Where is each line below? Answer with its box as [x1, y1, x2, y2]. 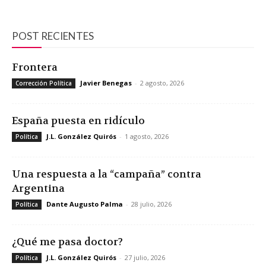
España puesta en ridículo [12, 113, 145, 127]
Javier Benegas [80, 78, 132, 87]
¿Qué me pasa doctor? [12, 235, 123, 248]
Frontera [12, 60, 58, 74]
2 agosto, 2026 [140, 78, 184, 87]
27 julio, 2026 [125, 252, 165, 262]
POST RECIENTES [12, 29, 94, 42]
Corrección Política [15, 78, 72, 87]
